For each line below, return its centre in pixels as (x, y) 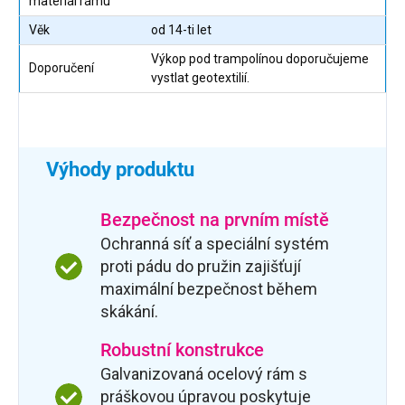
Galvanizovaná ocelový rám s (204, 374)
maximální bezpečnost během (209, 289)
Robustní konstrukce (182, 350)
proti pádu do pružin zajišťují (201, 267)
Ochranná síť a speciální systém (215, 244)
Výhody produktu (120, 170)
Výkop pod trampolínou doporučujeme (260, 59)
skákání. (129, 312)
